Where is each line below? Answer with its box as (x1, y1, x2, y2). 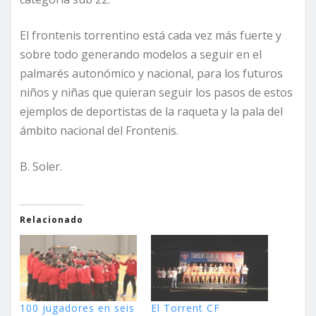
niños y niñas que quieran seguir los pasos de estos (20, 84, 293, 100)
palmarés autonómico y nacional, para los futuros (20, 65, 283, 81)
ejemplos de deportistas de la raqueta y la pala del (20, 103, 283, 119)
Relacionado (20, 213, 83, 226)
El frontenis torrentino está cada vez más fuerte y (20, 27, 281, 43)
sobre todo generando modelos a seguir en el (20, 46, 262, 62)
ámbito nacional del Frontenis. (20, 122, 178, 138)
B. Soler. (20, 158, 62, 174)
